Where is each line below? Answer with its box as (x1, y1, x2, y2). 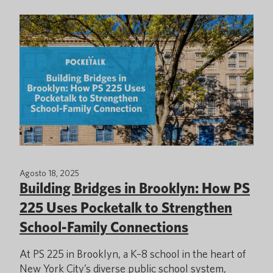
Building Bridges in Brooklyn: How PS (19, 179, 250, 197)
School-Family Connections (19, 218, 188, 236)
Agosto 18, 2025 (19, 168, 79, 178)
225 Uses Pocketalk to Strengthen (19, 199, 232, 216)
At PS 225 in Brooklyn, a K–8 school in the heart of (19, 247, 246, 260)
